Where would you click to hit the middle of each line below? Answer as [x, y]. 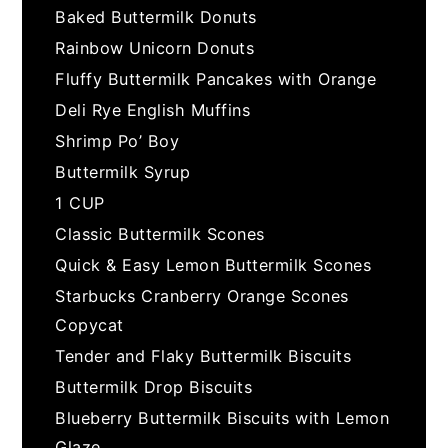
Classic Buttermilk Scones [160, 233]
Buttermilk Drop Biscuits [154, 386]
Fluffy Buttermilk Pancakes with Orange [216, 78]
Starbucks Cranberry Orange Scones [202, 295]
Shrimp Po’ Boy [117, 140]
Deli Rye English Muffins [153, 109]
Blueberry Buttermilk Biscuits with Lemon [222, 417]
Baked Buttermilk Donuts [156, 16]
